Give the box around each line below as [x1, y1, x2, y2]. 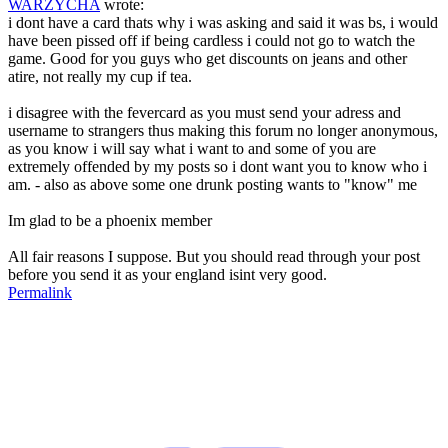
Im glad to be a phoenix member [8, 211, 212, 229]
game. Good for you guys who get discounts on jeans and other [8, 49, 407, 67]
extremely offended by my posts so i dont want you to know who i [8, 157, 427, 175]
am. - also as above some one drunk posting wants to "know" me [8, 175, 417, 193]
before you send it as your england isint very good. [8, 265, 327, 283]
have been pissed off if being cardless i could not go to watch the [8, 31, 415, 49]
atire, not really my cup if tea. [8, 67, 192, 85]
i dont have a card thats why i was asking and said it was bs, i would [8, 13, 438, 31]
